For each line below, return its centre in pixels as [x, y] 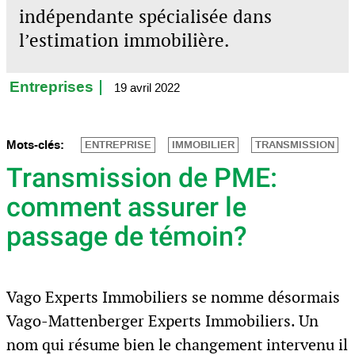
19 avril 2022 [147, 88]
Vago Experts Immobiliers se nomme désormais [173, 297]
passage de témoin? [127, 236]
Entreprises [52, 87]
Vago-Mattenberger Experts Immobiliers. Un [162, 321]
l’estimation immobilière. [124, 40]
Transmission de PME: [142, 177]
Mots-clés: [35, 145]
